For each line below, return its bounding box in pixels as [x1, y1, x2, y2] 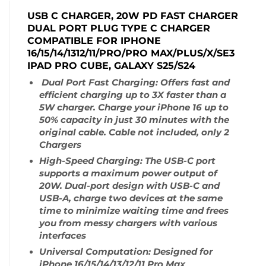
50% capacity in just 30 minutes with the [39, 115, 229, 126]
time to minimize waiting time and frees [39, 205, 229, 216]
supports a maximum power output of [39, 167, 217, 179]
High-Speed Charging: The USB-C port [39, 155, 216, 166]
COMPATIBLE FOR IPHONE [27, 35, 161, 47]
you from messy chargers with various [39, 217, 217, 229]
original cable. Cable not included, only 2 [39, 127, 229, 138]
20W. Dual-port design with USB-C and [39, 180, 220, 191]
